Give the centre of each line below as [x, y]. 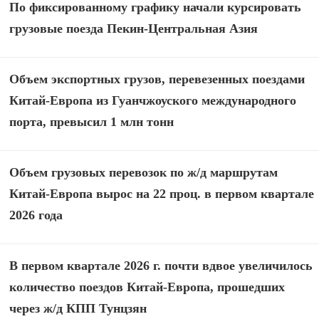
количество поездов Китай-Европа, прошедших [147, 287]
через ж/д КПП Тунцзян [78, 309]
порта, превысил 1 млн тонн [92, 122]
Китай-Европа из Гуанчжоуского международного [153, 101]
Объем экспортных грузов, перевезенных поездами [157, 79]
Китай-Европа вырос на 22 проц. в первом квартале [162, 194]
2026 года [36, 215]
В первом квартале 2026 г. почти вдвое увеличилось [161, 266]
